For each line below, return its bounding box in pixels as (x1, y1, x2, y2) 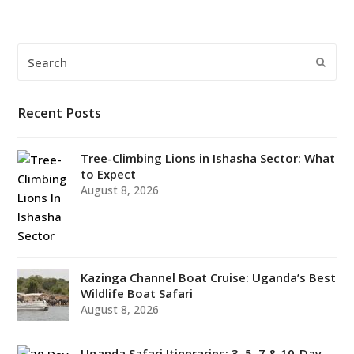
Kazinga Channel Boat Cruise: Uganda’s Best (81, 269, 337, 285)
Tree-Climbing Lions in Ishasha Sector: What (81, 150, 336, 166)
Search (17, 45, 58, 61)
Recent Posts (17, 104, 102, 122)
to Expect (81, 166, 137, 182)
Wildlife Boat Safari (81, 285, 194, 301)
